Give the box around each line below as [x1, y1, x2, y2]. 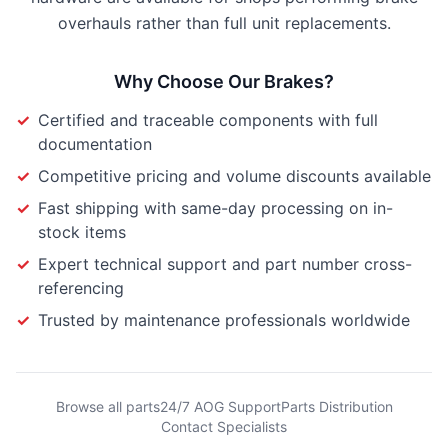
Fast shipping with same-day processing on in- [38, 198, 393, 218]
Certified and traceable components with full [38, 110, 378, 130]
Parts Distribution [280, 398, 393, 415]
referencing [38, 278, 124, 298]
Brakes [264, 71, 324, 92]
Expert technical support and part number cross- [38, 254, 412, 274]
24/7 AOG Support [159, 398, 281, 415]
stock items [38, 222, 126, 242]
